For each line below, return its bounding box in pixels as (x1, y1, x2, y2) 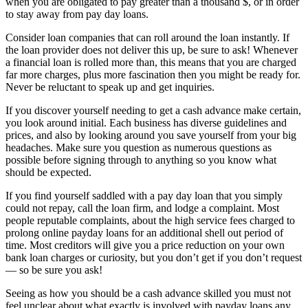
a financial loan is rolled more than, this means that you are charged (5, 56, 296, 68)
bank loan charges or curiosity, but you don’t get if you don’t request (5, 251, 302, 263)
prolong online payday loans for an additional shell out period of (5, 226, 283, 239)
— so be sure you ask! (5, 263, 102, 276)
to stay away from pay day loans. (5, 8, 148, 20)
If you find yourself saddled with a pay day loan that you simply (5, 189, 283, 201)
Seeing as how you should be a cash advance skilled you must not (5, 287, 291, 299)
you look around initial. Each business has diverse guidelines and (5, 116, 287, 129)
